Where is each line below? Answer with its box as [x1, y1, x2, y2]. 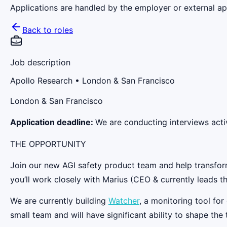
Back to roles [22, 24, 73, 35]
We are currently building [10, 196, 108, 206]
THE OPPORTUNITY [10, 138, 86, 149]
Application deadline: [10, 117, 95, 128]
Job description [10, 57, 70, 67]
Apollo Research [10, 75, 72, 86]
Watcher [108, 196, 139, 206]
